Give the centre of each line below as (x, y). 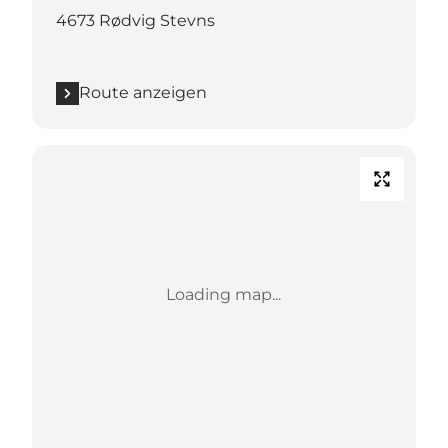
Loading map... (224, 295)
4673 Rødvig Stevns (135, 21)
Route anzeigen (143, 93)
